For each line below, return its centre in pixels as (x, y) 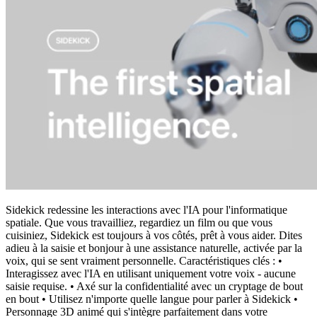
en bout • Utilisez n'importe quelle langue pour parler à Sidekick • (152, 299)
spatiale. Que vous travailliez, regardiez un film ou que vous (139, 222)
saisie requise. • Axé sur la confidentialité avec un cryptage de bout (154, 286)
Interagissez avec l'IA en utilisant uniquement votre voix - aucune (151, 273)
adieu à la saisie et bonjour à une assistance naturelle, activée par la (154, 248)
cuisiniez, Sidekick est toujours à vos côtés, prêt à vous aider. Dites (154, 235)
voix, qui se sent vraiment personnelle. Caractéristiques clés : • (144, 260)
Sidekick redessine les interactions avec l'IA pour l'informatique (146, 209)
